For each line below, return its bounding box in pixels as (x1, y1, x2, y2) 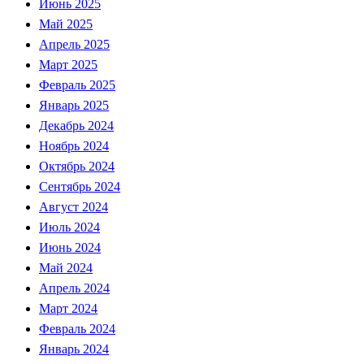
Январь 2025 (39, 97, 109, 112)
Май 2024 (39, 260, 93, 275)
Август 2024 (39, 199, 108, 214)
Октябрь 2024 (39, 158, 115, 173)
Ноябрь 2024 (39, 138, 109, 153)
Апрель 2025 (39, 37, 110, 51)
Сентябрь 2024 (39, 179, 120, 193)
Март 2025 (39, 57, 97, 71)
